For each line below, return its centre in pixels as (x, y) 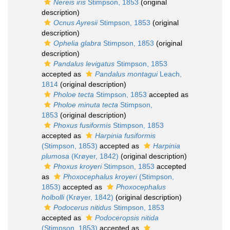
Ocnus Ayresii (75, 23)
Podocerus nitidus (82, 207)
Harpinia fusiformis (125, 136)
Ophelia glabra (77, 43)
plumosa (55, 156)
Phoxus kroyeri (78, 166)
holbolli (53, 197)
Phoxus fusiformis (82, 125)
